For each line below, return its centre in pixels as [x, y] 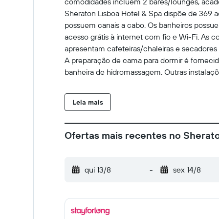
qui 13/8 [98, 170]
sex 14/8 [187, 170]
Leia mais [88, 102]
